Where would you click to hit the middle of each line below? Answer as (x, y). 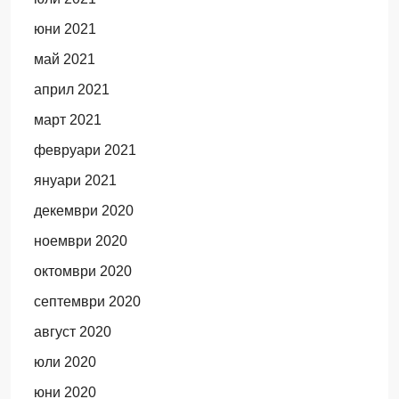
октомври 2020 (82, 271)
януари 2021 (75, 180)
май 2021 (64, 59)
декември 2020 (83, 211)
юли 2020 (65, 362)
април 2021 (71, 90)
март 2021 (67, 120)
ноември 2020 (80, 241)
